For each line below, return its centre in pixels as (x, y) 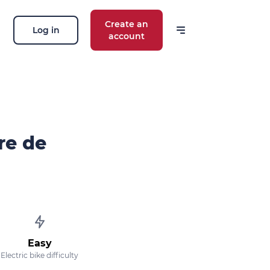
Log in (46, 30)
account (127, 36)
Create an (127, 24)
